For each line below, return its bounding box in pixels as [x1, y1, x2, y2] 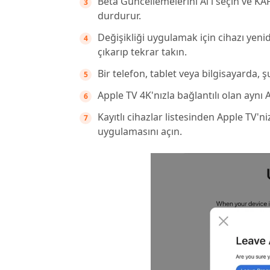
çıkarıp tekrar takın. [98, 45, 187, 58]
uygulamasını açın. [98, 125, 182, 138]
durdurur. [98, 9, 141, 22]
